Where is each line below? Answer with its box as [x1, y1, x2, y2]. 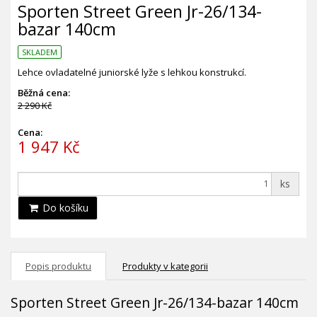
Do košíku [40, 200, 88, 214]
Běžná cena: [18, 86, 70, 100]
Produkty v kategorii [122, 259, 208, 272]
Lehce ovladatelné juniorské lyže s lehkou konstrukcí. [18, 66, 246, 79]
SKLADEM [22, 47, 57, 58]
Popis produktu [25, 259, 91, 272]
